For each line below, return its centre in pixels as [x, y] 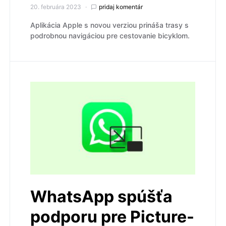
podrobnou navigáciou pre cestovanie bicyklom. [110, 36]
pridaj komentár [121, 7]
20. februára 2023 [56, 7]
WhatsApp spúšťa [101, 197]
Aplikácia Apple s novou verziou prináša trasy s [109, 25]
